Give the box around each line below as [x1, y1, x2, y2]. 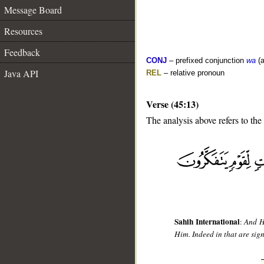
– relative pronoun [161, 68, 225, 77]
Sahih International [174, 216, 240, 228]
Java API [4, 67, 38, 80]
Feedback [4, 46, 40, 58]
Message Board [4, 4, 62, 16]
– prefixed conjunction [167, 56, 246, 65]
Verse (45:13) [146, 97, 199, 111]
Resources [4, 25, 42, 37]
